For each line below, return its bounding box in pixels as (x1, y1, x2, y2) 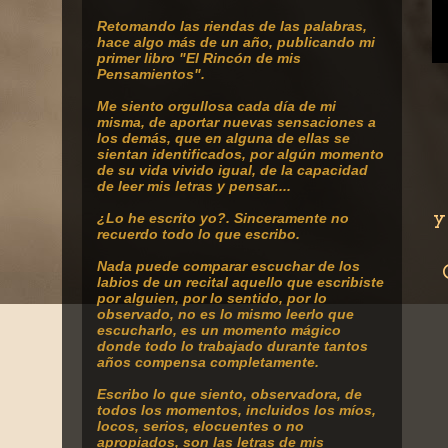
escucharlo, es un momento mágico (97, 322, 341, 338)
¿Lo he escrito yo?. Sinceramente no (97, 210, 349, 226)
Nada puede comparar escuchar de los (97, 258, 360, 274)
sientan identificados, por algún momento (97, 146, 384, 162)
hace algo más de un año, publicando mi (97, 34, 375, 50)
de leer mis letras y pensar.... (97, 178, 291, 194)
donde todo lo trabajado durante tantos (97, 338, 368, 354)
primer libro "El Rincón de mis (97, 50, 301, 66)
